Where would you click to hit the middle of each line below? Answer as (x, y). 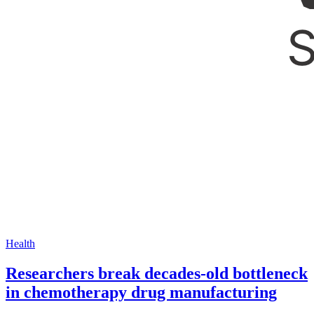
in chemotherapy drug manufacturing (141, 292)
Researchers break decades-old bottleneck (157, 273)
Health (20, 243)
